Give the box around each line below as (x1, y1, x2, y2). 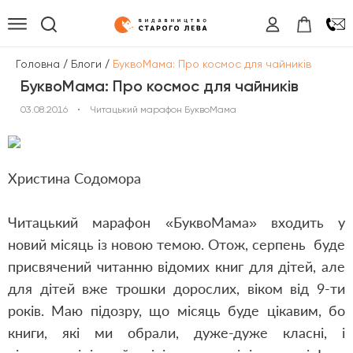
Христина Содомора (8, 169, 141, 187)
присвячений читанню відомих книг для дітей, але (8, 258, 345, 275)
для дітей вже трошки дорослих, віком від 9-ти (8, 280, 345, 297)
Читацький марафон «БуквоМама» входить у (8, 214, 345, 231)
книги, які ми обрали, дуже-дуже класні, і (8, 324, 345, 341)
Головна (16, 57, 60, 70)
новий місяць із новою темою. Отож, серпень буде (8, 236, 345, 253)
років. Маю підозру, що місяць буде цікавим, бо (8, 302, 345, 319)
